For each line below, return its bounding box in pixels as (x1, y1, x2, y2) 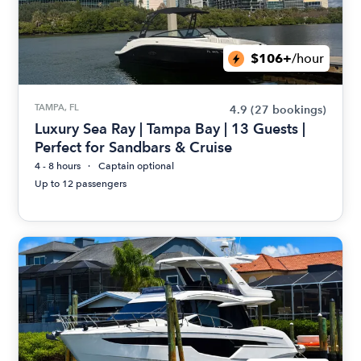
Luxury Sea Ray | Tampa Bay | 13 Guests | (35, 120, 306, 137)
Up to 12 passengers (35, 178, 127, 189)
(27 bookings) (250, 103, 326, 117)
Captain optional (98, 160, 175, 172)
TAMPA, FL (35, 102, 80, 113)
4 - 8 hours (35, 160, 81, 172)
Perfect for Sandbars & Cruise (35, 139, 233, 156)
